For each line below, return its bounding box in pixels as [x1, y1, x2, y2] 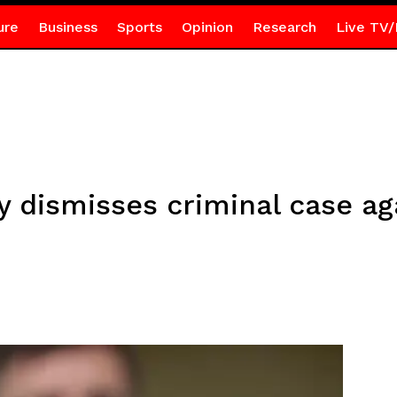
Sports [116, 19, 162, 35]
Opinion [181, 19, 233, 35]
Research [252, 19, 316, 35]
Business [37, 19, 97, 35]
